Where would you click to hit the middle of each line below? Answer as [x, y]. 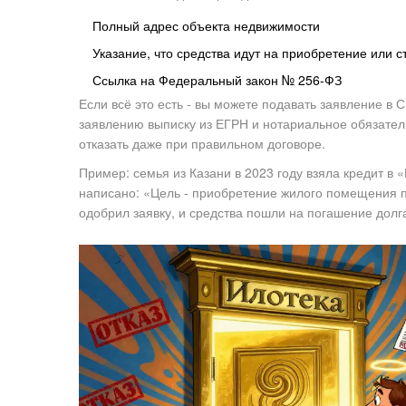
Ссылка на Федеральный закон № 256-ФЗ [217, 80]
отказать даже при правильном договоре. [202, 144]
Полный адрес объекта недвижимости [206, 26]
